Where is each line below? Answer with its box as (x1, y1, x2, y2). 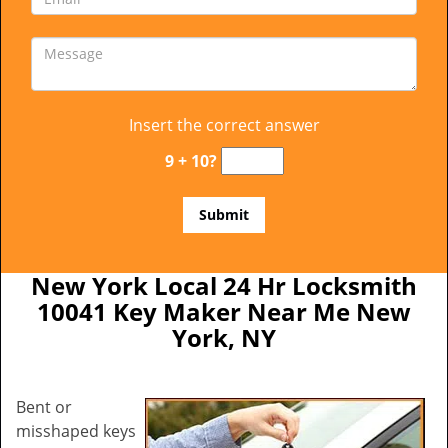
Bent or (16, 396, 72, 418)
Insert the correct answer (128, 114, 320, 136)
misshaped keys (16, 420, 136, 442)
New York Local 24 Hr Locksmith (31, 269, 417, 302)
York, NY (172, 321, 276, 354)
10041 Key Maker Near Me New (37, 295, 411, 328)
